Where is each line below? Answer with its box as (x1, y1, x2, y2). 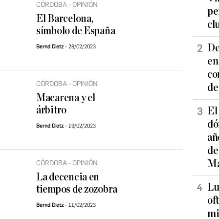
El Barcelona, (36, 13, 93, 24)
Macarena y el (36, 92, 95, 104)
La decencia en (36, 172, 100, 183)
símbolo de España (36, 25, 115, 37)
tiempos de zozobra (36, 184, 118, 195)
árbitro (36, 105, 67, 116)
